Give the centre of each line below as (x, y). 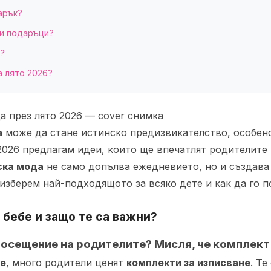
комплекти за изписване (188, 263)
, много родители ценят (66, 263)
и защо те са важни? (95, 217)
